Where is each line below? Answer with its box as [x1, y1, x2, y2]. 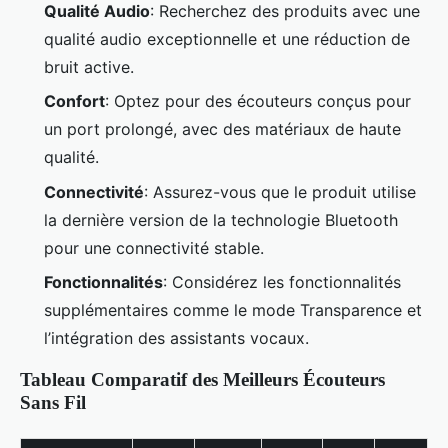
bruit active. [44, 56, 134, 77]
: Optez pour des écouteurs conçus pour [105, 91, 411, 112]
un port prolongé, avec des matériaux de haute [44, 119, 401, 140]
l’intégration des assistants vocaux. [44, 327, 309, 348]
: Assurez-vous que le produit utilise [144, 181, 416, 202]
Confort [44, 91, 105, 112]
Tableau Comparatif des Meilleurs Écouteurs [20, 368, 385, 390]
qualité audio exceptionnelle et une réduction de [44, 28, 410, 49]
